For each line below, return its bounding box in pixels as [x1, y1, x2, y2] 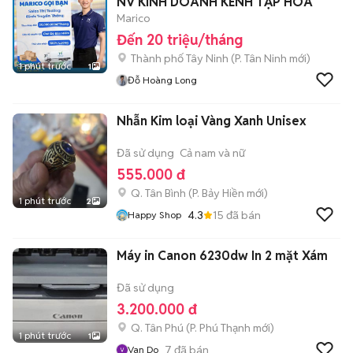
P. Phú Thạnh [190, 321, 251, 335]
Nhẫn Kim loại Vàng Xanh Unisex [117, 113, 307, 129]
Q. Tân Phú [131, 321, 184, 335]
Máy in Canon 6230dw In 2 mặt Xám [117, 247, 328, 264]
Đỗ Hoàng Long [128, 74, 197, 86]
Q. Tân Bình [131, 186, 186, 200]
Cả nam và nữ [180, 146, 245, 160]
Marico [117, 11, 150, 25]
